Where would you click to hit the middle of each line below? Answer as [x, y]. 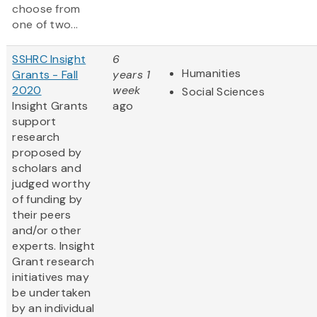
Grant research [53, 262]
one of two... [45, 25]
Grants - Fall [45, 75]
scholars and [47, 168]
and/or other [47, 231]
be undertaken [52, 293]
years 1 [132, 75]
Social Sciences [223, 92]
